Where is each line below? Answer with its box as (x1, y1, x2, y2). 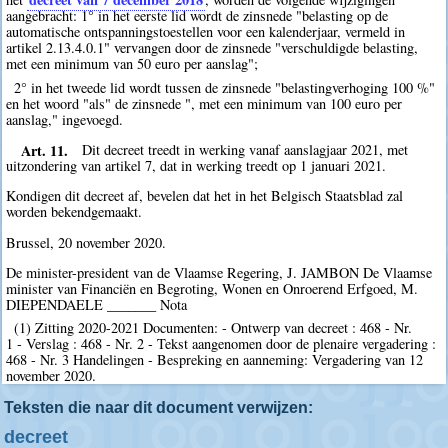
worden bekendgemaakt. (6, 202, 143, 222)
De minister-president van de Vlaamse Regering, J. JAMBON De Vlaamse (6, 263, 433, 283)
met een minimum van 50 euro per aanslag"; (6, 54, 259, 74)
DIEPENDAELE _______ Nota (6, 295, 188, 315)
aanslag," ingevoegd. (6, 109, 124, 129)
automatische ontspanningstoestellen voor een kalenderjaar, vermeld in (6, 22, 406, 42)
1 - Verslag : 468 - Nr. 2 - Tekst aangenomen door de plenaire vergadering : (6, 334, 437, 354)
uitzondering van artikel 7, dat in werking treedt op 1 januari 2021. (6, 156, 387, 176)
